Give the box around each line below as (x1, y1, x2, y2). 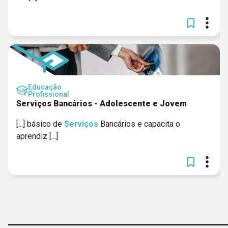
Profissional (28, 90, 69, 98)
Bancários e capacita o (98, 119, 180, 129)
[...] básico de (16, 119, 64, 129)
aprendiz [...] (16, 131, 58, 141)
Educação (28, 83, 62, 91)
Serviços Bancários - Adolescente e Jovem (16, 99, 187, 108)
